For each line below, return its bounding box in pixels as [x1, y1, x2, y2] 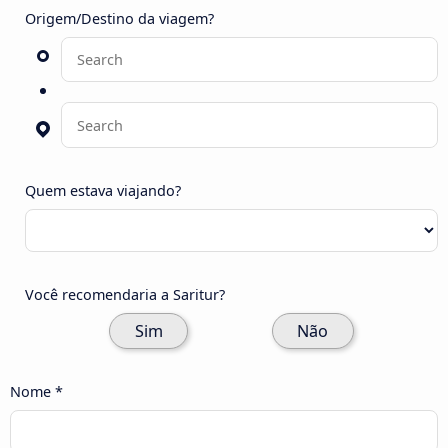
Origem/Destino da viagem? [25, 9, 214, 29]
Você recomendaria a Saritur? [25, 284, 225, 304]
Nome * [10, 381, 63, 401]
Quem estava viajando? [25, 180, 181, 200]
